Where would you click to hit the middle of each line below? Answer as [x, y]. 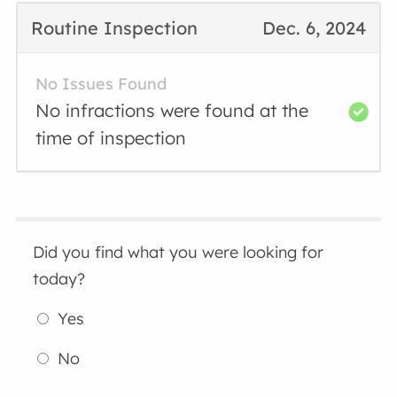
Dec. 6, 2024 [314, 28]
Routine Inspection [115, 28]
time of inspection [111, 138]
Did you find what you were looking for [179, 252]
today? [59, 279]
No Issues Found [101, 84]
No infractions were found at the [172, 110]
